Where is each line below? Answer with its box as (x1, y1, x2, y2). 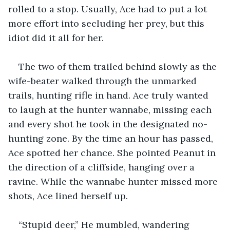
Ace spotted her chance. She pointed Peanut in (8, 146, 218, 159)
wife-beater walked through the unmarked (8, 74, 199, 87)
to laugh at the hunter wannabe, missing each (8, 103, 214, 116)
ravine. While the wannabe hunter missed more (8, 175, 220, 187)
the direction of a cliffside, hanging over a (8, 161, 197, 173)
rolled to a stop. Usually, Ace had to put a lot (8, 3, 209, 15)
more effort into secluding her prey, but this (8, 17, 207, 29)
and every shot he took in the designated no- (8, 118, 207, 130)
